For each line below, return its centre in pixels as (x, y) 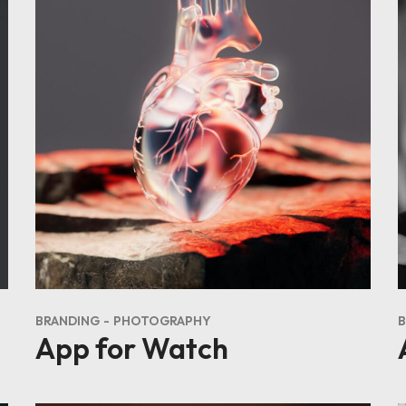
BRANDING (68, 321)
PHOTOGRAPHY (162, 321)
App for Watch (132, 348)
